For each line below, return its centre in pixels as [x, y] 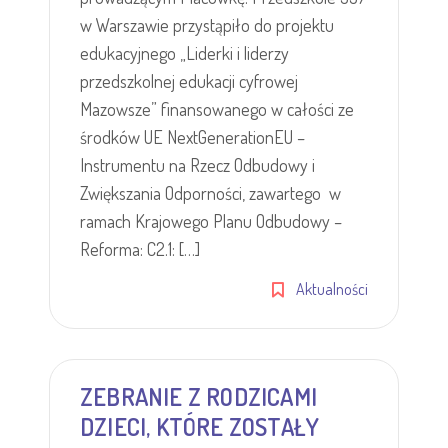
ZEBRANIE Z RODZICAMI [198, 396]
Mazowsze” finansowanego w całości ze [217, 109]
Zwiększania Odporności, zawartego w [210, 193]
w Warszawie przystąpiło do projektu [207, 25]
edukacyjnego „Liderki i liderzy [184, 53]
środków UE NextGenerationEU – [192, 137]
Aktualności [332, 289]
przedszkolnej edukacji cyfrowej [189, 81]
